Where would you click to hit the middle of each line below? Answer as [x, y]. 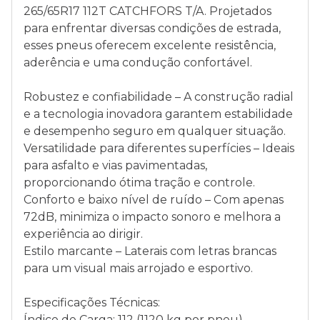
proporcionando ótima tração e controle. [139, 182]
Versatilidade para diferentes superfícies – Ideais [159, 148]
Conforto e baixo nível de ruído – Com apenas [154, 200]
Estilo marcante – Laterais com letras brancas [150, 251]
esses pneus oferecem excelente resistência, [150, 45]
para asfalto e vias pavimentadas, [115, 165]
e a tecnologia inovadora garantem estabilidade [158, 114]
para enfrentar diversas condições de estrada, [152, 28]
